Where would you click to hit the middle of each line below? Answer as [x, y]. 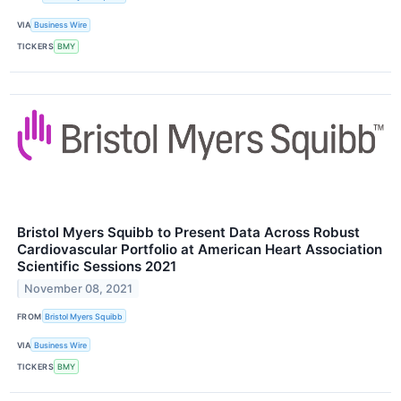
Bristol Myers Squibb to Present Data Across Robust [188, 233]
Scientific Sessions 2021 [97, 267]
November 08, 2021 [79, 288]
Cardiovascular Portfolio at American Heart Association [200, 250]
